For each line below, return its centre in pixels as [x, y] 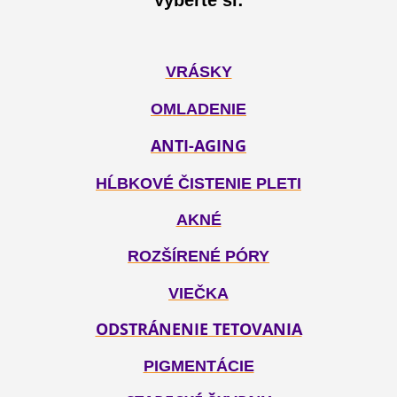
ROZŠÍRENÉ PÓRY [198, 257]
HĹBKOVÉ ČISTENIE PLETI [198, 183]
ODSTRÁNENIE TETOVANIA [198, 328]
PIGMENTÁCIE [198, 366]
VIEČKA [198, 293]
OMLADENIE [198, 109]
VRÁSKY [198, 72]
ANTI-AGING [198, 145]
